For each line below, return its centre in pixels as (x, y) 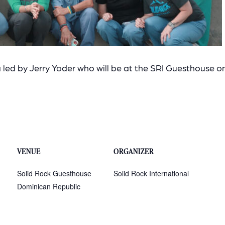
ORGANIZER (134, 151)
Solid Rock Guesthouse (54, 173)
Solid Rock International (151, 173)
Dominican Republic (49, 186)
